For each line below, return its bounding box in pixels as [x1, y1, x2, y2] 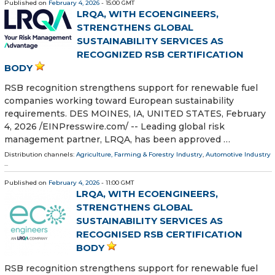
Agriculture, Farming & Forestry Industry [76, 150, 203, 159]
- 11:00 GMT [99, 179, 134, 187]
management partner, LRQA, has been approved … [4, 134, 230, 145]
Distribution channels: [4, 150, 76, 159]
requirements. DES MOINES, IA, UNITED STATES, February [4, 108, 266, 120]
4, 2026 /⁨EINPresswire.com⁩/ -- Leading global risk [4, 121, 225, 133]
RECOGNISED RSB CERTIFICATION [76, 228, 242, 241]
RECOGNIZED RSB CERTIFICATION [77, 48, 244, 61]
